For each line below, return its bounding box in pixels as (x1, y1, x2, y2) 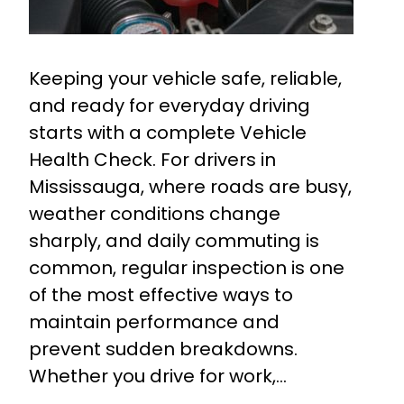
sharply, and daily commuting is (29, 228, 319, 254)
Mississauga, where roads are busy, (29, 174, 352, 200)
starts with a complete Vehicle (29, 120, 307, 146)
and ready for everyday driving (29, 93, 310, 119)
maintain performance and (29, 309, 280, 335)
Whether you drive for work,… (29, 363, 287, 390)
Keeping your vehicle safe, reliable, (29, 66, 342, 92)
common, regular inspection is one (29, 255, 344, 281)
